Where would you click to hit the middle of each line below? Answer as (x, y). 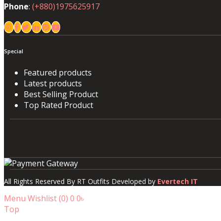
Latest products (53, 83)
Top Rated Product (58, 105)
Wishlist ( (44, 199)
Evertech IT (178, 182)
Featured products (58, 72)
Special (14, 51)
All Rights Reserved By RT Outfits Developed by (81, 182)
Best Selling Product (61, 94)
